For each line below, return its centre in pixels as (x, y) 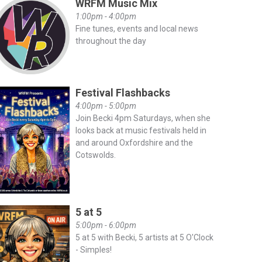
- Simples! (93, 250)
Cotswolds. (95, 155)
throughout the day (111, 41)
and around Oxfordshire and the (134, 142)
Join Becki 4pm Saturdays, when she (143, 118)
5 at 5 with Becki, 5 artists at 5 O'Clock (144, 238)
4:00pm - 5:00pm (106, 106)
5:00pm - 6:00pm (106, 225)
